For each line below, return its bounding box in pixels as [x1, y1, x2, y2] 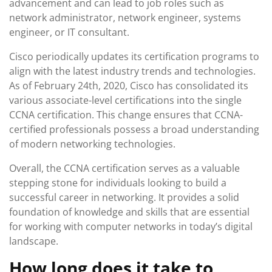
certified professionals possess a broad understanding [9, 123, 259, 136]
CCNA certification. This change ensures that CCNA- [9, 108, 243, 121]
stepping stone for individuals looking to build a [9, 176, 226, 189]
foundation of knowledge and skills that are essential [9, 205, 250, 219]
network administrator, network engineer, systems [9, 11, 241, 24]
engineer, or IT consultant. [9, 25, 129, 39]
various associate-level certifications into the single [9, 93, 242, 107]
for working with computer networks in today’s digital [9, 220, 253, 233]
